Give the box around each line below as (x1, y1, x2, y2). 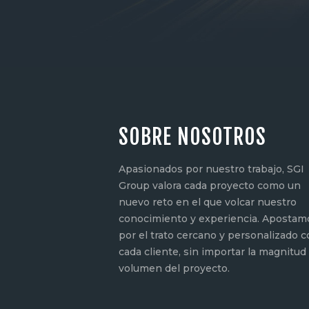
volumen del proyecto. (119, 261, 230, 275)
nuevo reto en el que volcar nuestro (119, 195, 297, 208)
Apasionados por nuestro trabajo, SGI (119, 162, 304, 175)
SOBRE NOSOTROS (119, 124, 266, 150)
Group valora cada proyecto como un (119, 179, 301, 192)
